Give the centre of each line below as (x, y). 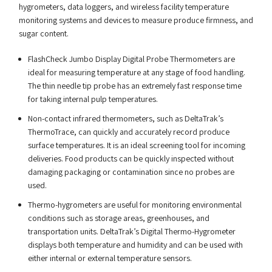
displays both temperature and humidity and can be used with (135, 245)
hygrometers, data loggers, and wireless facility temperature (124, 7)
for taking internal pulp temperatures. (93, 99)
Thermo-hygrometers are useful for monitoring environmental (134, 205)
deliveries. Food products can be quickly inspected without (131, 158)
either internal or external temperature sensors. (110, 258)
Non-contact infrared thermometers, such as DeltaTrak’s (125, 118)
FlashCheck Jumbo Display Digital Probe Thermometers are (131, 59)
